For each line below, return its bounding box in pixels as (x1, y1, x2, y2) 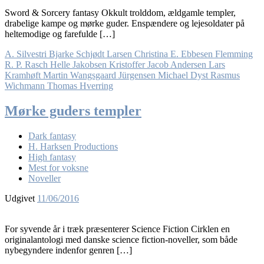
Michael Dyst (158, 70, 208, 81)
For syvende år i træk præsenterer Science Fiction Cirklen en (5, 224, 230, 235)
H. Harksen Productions (28, 141, 118, 152)
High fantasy (28, 152, 76, 163)
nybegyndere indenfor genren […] (5, 245, 132, 256)
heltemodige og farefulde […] (5, 29, 115, 39)
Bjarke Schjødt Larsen (49, 49, 132, 60)
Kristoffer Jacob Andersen (109, 60, 206, 70)
